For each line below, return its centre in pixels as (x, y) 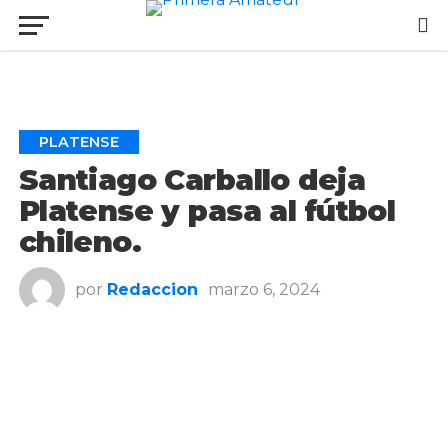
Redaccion (152, 290)
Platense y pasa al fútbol (207, 211)
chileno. (80, 242)
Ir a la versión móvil (224, 23)
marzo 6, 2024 (263, 290)
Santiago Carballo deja (191, 180)
